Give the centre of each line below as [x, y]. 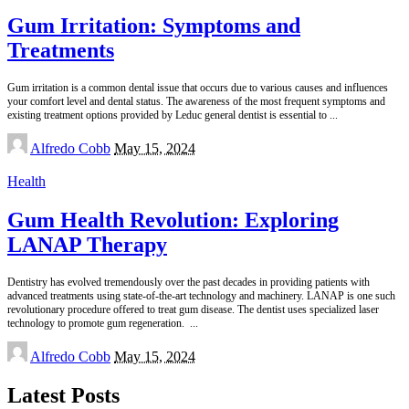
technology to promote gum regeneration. [99, 323]
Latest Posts [63, 395]
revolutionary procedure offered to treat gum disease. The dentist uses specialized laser [193, 309]
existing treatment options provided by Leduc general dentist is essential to [168, 115]
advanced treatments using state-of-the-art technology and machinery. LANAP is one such [201, 295]
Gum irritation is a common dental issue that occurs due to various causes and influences [198, 87]
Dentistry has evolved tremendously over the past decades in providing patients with [189, 282]
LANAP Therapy [87, 244]
